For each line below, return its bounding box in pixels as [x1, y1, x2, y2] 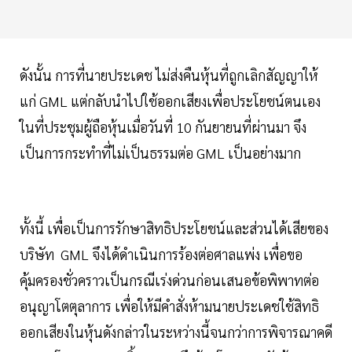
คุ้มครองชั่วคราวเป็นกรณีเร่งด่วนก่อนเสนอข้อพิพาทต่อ [20, 270, 319, 289]
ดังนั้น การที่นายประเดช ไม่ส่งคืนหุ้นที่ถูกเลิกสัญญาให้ [20, 65, 318, 84]
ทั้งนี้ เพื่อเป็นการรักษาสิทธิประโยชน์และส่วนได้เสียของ [20, 218, 328, 237]
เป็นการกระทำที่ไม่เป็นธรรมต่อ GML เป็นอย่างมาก [20, 143, 304, 162]
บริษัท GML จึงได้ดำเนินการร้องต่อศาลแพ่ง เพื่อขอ [20, 244, 302, 263]
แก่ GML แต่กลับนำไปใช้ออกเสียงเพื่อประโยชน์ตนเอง [20, 91, 321, 110]
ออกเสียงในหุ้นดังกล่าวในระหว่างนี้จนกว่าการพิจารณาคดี [20, 322, 332, 341]
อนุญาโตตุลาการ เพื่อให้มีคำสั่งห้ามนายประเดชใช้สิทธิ [20, 296, 319, 315]
